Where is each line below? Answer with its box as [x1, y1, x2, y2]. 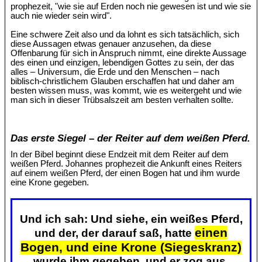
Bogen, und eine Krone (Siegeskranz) [20, 240, 242, 254]
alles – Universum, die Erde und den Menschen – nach [11, 67, 220, 77]
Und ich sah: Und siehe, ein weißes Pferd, [19, 212, 243, 225]
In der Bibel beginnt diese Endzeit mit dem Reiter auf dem [11, 150, 229, 160]
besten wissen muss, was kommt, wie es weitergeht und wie [11, 86, 242, 96]
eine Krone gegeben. [11, 178, 89, 188]
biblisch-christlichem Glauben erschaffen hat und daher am [11, 77, 235, 87]
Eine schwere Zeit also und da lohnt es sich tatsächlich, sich [11, 30, 240, 40]
